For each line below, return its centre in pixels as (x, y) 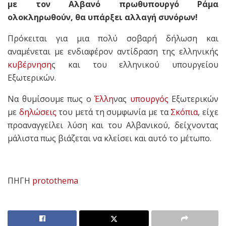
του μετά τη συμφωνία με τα (114, 112)
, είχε (208, 112)
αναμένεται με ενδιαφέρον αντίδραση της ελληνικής (113, 52)
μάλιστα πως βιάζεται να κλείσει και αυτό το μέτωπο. (109, 138)
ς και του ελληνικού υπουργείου (135, 65)
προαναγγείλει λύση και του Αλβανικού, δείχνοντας (113, 125)
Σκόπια (184, 112)
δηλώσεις (38, 112)
